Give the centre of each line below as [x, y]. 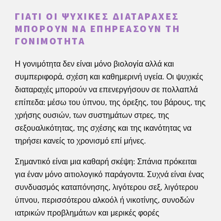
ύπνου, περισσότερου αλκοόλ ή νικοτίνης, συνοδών [105, 200]
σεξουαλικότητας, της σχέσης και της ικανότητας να [103, 128]
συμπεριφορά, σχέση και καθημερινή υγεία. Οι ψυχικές [109, 76]
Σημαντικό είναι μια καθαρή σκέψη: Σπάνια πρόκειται [106, 161]
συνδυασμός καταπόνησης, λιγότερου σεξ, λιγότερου [107, 187]
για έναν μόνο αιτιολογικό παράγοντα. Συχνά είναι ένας [110, 174]
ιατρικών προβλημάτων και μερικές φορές [87, 213]
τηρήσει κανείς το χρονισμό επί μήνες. [80, 141]
